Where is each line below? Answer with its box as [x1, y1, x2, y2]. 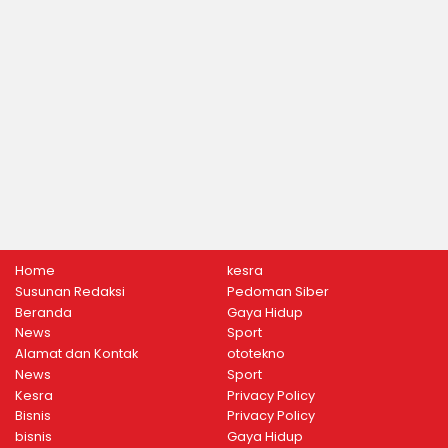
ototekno [226, 345, 285, 363]
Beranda [15, 303, 72, 321]
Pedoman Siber [226, 282, 329, 300]
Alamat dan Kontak [15, 345, 138, 363]
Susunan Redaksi [15, 282, 125, 300]
